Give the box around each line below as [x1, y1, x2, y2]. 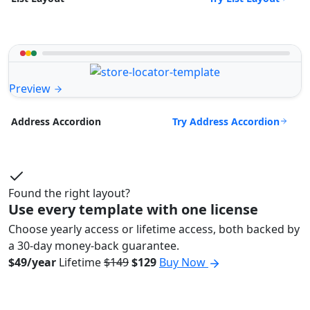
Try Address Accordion [172, 114, 280, 128]
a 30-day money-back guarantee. [8, 238, 179, 254]
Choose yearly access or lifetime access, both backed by [8, 221, 300, 237]
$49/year [8, 255, 56, 271]
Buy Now [159, 255, 208, 271]
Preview [9, 80, 53, 96]
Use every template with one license [8, 200, 258, 219]
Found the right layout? [8, 185, 130, 201]
